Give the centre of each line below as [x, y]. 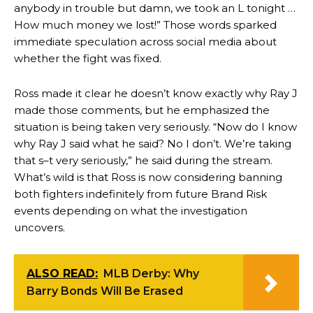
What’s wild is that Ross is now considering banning [148, 177]
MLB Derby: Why [151, 274]
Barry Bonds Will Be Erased [105, 291]
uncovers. [39, 227]
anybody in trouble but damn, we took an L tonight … [155, 8]
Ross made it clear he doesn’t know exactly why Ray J [156, 93]
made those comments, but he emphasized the [142, 110]
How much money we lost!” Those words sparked [145, 25]
